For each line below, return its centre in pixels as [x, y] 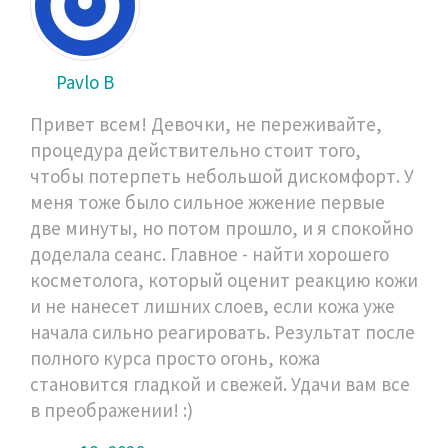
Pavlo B [85, 81]
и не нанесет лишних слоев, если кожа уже [212, 305]
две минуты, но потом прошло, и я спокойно [221, 227]
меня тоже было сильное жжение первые [207, 201]
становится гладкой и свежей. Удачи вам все [220, 383]
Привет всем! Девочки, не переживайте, [206, 123]
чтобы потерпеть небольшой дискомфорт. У [222, 175]
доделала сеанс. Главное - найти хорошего [209, 253]
